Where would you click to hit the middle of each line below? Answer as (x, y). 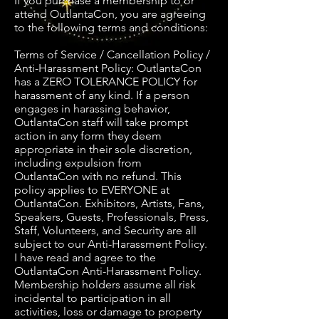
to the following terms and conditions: (111, 27)
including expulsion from (78, 163)
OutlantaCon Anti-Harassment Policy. (108, 271)
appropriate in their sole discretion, (103, 149)
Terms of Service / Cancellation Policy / (112, 54)
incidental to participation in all (93, 298)
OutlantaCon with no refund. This (98, 176)
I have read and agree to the (85, 257)
